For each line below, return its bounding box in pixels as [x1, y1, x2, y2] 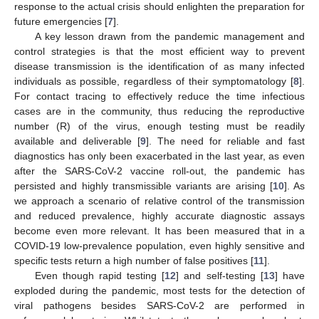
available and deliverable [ [14, 135, 140, 147]
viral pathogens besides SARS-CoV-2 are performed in [14, 299, 305, 311]
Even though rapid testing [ [34, 269, 165, 281]
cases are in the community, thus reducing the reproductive [14, 105, 305, 117]
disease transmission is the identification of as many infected [14, 60, 305, 72]
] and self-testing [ [176, 269, 263, 281]
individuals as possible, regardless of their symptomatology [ [14, 75, 293, 87]
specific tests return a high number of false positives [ [14, 254, 253, 266]
